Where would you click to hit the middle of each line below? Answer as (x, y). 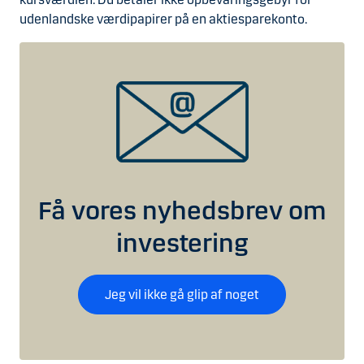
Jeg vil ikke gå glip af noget (182, 294)
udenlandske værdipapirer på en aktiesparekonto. (163, 19)
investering (182, 244)
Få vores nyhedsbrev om (182, 211)
